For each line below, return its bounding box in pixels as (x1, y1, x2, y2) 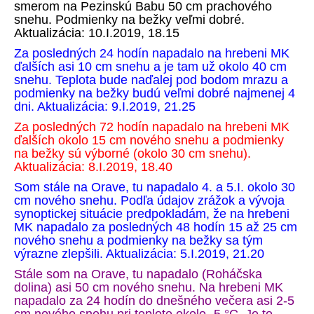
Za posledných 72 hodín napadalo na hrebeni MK (14, 120, 289, 134)
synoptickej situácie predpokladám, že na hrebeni (14, 207, 289, 221)
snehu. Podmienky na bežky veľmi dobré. (14, 13, 245, 27)
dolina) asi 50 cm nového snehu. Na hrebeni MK (14, 280, 283, 294)
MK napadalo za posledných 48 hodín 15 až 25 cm (14, 220, 297, 234)
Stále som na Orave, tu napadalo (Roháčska (14, 267, 262, 281)
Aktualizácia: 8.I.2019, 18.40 (14, 160, 172, 174)
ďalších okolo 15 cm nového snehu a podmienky (14, 133, 284, 147)
